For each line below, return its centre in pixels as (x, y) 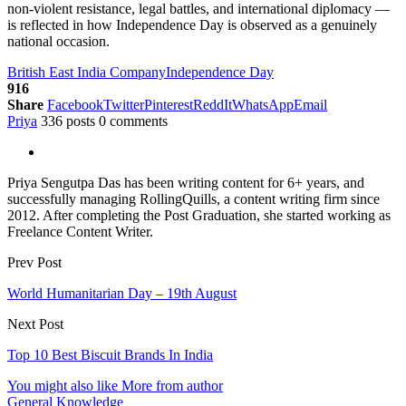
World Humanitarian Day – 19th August (122, 294)
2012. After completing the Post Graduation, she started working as (199, 216)
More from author (172, 386)
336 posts (68, 121)
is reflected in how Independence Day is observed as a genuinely (192, 25)
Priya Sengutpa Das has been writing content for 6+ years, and (186, 183)
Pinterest (169, 105)
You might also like (63, 386)
